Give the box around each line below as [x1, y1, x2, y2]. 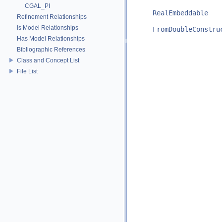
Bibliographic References [17, 46, 85, 53]
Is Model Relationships [17, 24, 78, 31]
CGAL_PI [25, 2, 50, 9]
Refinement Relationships [17, 13, 87, 20]
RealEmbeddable [153, 9, 208, 17]
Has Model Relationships [17, 35, 85, 42]
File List [17, 67, 38, 75]
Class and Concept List [17, 56, 79, 64]
